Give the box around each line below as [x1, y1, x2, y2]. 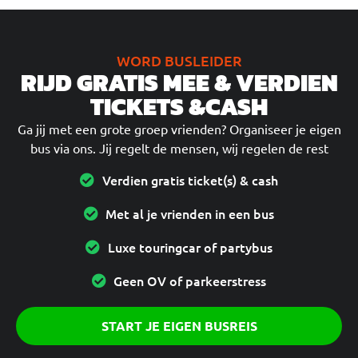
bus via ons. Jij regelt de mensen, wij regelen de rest [30, 140, 328, 157]
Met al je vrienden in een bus [105, 204, 275, 222]
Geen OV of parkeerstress [113, 271, 267, 289]
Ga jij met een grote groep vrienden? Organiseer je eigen [17, 121, 341, 137]
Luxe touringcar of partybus [107, 237, 272, 256]
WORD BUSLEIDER [116, 51, 242, 70]
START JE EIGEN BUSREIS [101, 316, 257, 334]
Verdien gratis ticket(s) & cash [101, 170, 278, 189]
